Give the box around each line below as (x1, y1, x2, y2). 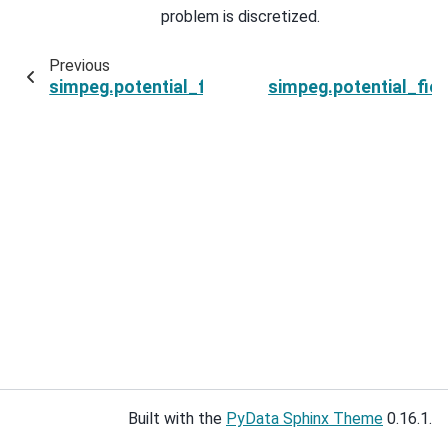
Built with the (128, 409, 226, 428)
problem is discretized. (161, 7, 320, 27)
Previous (48, 56, 110, 76)
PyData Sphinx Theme (226, 409, 383, 428)
